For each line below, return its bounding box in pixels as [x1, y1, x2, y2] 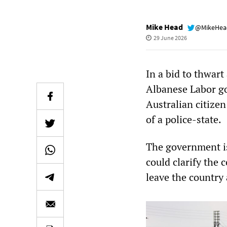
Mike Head [146, 22, 183, 32]
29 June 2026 [153, 34, 187, 42]
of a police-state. [146, 112, 221, 126]
